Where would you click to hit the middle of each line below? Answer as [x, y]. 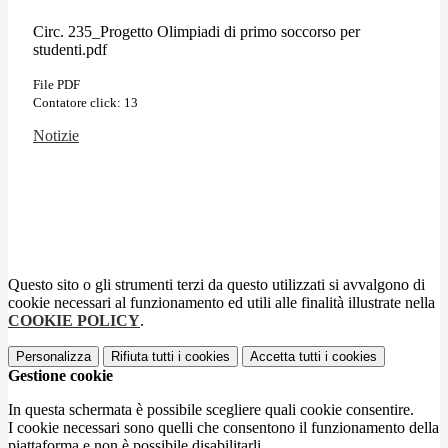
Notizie [56, 135]
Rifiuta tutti [142, 356]
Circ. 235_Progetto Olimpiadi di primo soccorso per [196, 31]
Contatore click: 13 [85, 102]
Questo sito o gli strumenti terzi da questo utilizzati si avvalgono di [216, 284]
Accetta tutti [285, 356]
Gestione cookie [60, 375]
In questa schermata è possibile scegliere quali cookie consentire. [211, 409]
